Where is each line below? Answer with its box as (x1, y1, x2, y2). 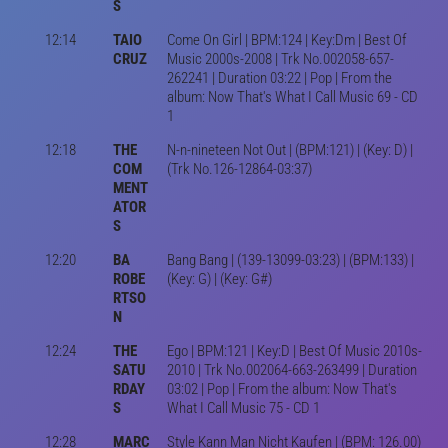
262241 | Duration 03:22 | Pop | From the (166, 68, 392, 87)
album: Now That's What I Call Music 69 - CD (166, 87, 418, 106)
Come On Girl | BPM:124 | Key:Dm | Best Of (166, 30, 407, 49)
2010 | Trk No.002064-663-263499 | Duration (166, 360, 417, 379)
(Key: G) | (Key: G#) (166, 269, 272, 288)
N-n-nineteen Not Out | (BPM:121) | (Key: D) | (166, 140, 413, 159)
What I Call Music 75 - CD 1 (166, 398, 320, 417)
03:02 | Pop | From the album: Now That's (166, 379, 397, 398)
